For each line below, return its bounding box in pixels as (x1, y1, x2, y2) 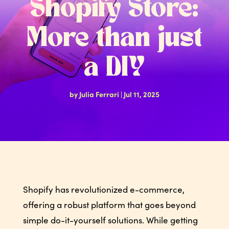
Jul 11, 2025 (123, 88, 159, 99)
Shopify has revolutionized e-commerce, (22, 183, 185, 195)
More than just (26, 25, 202, 52)
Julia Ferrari (79, 88, 119, 99)
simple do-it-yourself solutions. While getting (22, 214, 198, 226)
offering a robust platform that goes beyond (22, 198, 196, 211)
